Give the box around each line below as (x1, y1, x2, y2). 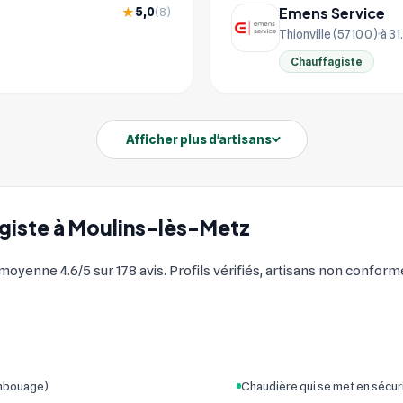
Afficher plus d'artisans (125, 131, 272, 147)
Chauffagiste (291, 54, 363, 68)
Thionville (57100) (279, 26, 378, 41)
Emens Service (279, 3, 385, 22)
